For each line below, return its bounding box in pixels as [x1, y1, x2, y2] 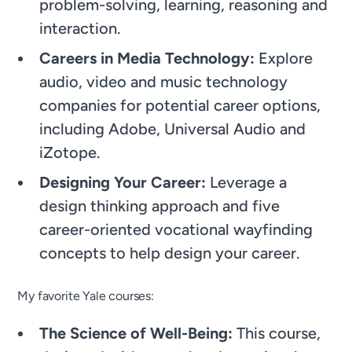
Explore [255, 48, 313, 68]
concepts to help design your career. [39, 243, 308, 262]
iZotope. [39, 142, 101, 162]
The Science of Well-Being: [39, 323, 237, 343]
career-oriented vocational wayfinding [39, 219, 313, 239]
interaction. [39, 18, 121, 38]
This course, [236, 323, 321, 343]
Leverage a [206, 172, 288, 192]
